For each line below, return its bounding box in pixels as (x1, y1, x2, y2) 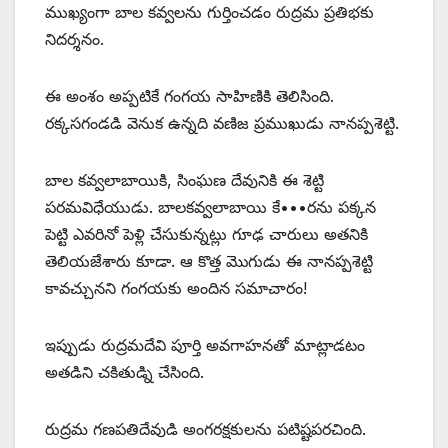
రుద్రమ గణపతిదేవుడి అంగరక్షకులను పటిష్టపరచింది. (45, 419, 366, 440)
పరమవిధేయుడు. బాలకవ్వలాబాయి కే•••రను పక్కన (45, 197, 376, 218)
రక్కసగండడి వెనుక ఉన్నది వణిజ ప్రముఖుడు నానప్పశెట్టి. (45, 113, 399, 134)
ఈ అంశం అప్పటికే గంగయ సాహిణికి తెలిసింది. (45, 86, 334, 107)
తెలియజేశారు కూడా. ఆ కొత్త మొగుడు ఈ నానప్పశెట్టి (45, 251, 373, 272)
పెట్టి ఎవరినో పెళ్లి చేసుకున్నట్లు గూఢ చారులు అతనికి (45, 224, 368, 245)
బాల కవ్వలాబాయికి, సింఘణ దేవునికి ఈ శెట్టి (45, 170, 324, 191)
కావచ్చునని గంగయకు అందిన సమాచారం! (45, 278, 307, 299)
